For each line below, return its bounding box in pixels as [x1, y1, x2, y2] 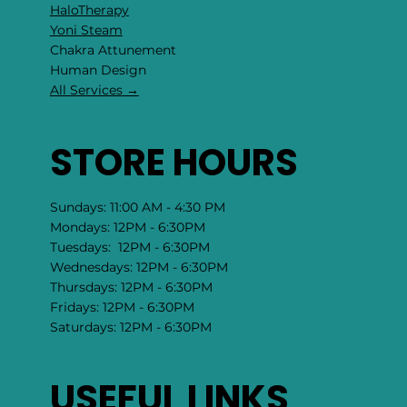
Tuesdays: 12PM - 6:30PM [49, 238, 210, 255]
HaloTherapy [49, 2, 129, 19]
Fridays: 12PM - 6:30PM [49, 298, 194, 315]
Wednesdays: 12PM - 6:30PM [49, 258, 228, 275]
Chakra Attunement [49, 42, 176, 59]
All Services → [49, 82, 139, 99]
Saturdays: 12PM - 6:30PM [49, 318, 212, 335]
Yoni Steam [49, 22, 123, 39]
